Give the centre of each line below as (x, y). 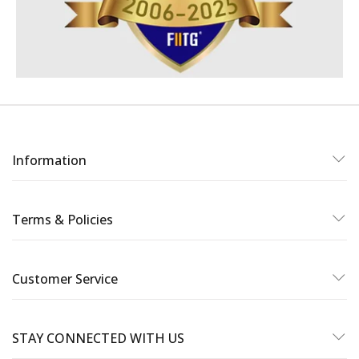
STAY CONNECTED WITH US (98, 339)
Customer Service (65, 279)
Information (49, 161)
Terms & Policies (63, 220)
